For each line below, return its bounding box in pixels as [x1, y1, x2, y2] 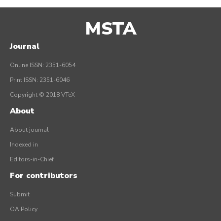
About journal [10, 126, 49, 134]
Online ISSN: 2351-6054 [10, 61, 75, 70]
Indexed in [10, 141, 38, 149]
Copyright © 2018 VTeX [10, 91, 75, 99]
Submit [10, 190, 30, 199]
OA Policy [10, 205, 37, 214]
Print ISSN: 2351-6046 [10, 76, 70, 84]
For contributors [10, 170, 77, 182]
